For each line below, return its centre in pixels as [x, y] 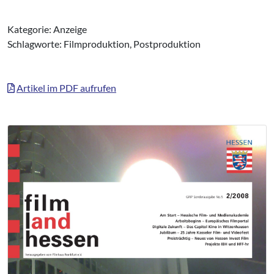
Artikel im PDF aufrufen [66, 88]
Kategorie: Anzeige [47, 29]
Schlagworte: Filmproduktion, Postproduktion [104, 44]
